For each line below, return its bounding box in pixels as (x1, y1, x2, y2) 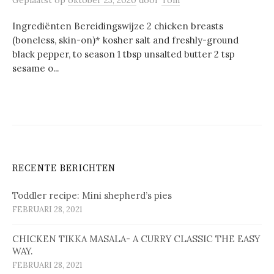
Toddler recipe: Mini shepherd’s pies (12, 190, 172, 201)
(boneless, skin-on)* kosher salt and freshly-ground (12, 34, 239, 46)
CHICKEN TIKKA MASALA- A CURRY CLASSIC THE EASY (12, 233, 260, 245)
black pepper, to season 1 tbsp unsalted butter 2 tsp (12, 48, 235, 60)
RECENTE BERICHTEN (12, 163, 116, 174)
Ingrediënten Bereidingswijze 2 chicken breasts (12, 20, 223, 32)
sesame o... (12, 62, 59, 74)
